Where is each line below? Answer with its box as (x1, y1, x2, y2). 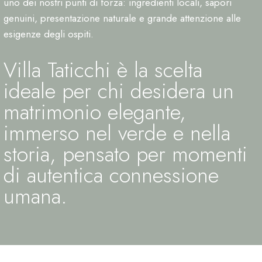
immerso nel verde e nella (4, 118, 230, 149)
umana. (4, 181, 67, 212)
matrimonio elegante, (4, 96, 186, 128)
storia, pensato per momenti (4, 139, 247, 170)
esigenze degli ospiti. (4, 27, 94, 42)
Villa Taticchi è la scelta (4, 54, 202, 86)
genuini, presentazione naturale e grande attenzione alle (4, 11, 241, 26)
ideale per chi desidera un (4, 75, 234, 107)
